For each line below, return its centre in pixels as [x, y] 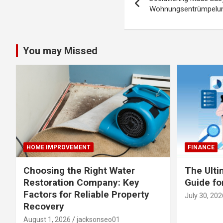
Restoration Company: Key [81, 182]
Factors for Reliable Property [86, 194]
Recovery [44, 206]
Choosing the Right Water [79, 170]
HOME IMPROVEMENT [58, 147]
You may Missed [60, 51]
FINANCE [201, 147]
